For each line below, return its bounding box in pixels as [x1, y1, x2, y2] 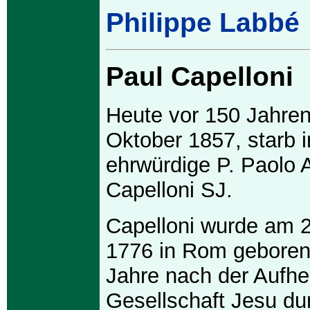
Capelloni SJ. [106, 178, 232, 202]
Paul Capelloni [106, 62, 293, 91]
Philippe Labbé [106, 8, 300, 37]
